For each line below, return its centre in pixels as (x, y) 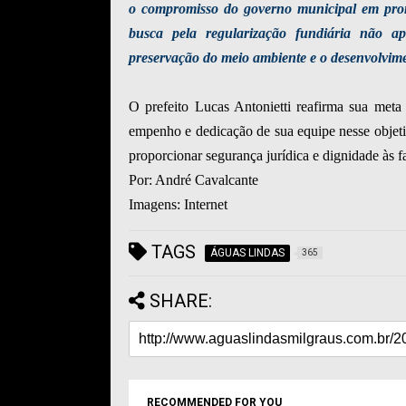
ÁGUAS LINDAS (247, 253)
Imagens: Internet (178, 205)
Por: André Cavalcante (193, 180)
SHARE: (181, 301)
